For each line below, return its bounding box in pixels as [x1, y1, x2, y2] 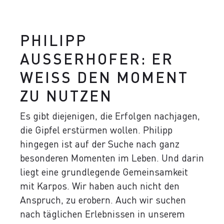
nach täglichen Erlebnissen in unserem [20, 208, 185, 219]
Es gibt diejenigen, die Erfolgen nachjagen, [20, 110, 200, 121]
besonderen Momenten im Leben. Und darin [20, 152, 204, 163]
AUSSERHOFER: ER [20, 49, 173, 67]
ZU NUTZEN [20, 86, 112, 104]
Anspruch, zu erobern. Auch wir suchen [20, 194, 186, 205]
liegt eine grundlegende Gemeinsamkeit [20, 166, 188, 177]
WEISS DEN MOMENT [20, 68, 188, 86]
